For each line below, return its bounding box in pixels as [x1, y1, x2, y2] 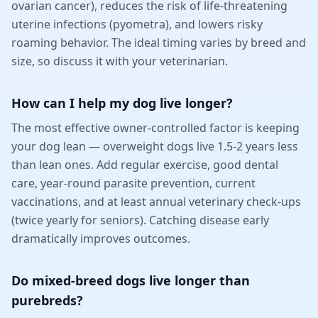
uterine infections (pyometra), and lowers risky [11, 16, 263, 32]
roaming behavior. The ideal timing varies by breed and [11, 34, 306, 50]
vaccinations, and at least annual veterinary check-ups [11, 193, 301, 209]
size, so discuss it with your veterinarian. [11, 53, 228, 69]
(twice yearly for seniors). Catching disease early [11, 212, 269, 228]
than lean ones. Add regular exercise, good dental [11, 156, 278, 172]
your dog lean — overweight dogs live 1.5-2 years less [11, 138, 298, 154]
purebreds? [11, 291, 83, 309]
